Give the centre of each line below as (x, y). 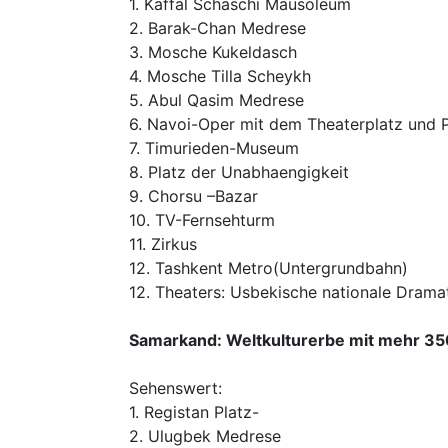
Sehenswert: (175, 388)
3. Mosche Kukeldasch (213, 52)
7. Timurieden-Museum (214, 148)
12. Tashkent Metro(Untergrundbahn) (268, 268)
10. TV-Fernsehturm (202, 220)
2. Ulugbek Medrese (205, 436)
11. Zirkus (163, 244)
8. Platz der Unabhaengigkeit (239, 172)
